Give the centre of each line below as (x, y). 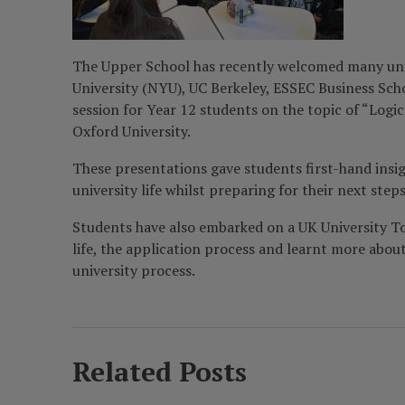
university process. (133, 271)
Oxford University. (131, 132)
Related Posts (159, 372)
